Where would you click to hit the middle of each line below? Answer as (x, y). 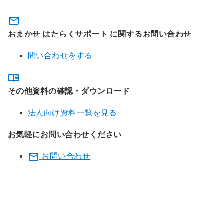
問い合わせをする (60, 56)
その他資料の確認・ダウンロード (69, 91)
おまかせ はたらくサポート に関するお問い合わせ (100, 34)
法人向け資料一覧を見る (73, 113)
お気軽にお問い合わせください (65, 135)
